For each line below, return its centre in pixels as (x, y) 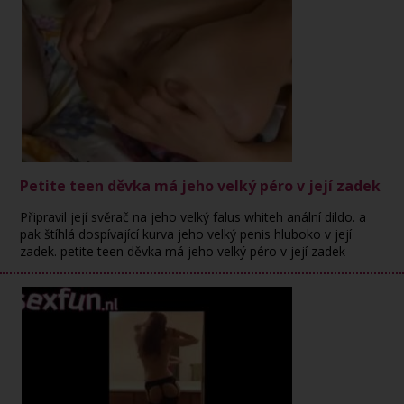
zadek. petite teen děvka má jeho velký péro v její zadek (183, 251)
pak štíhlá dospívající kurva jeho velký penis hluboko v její (186, 234)
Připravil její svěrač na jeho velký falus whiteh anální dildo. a (193, 217)
